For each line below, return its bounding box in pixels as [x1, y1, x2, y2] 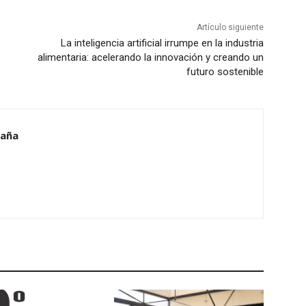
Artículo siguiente [196, 22, 264, 32]
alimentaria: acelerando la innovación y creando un [37, 51, 264, 64]
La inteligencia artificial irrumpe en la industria [60, 36, 264, 49]
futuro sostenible [186, 65, 264, 78]
